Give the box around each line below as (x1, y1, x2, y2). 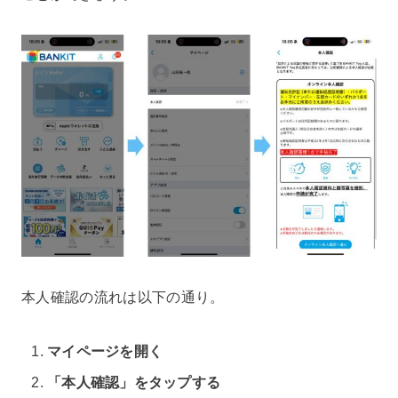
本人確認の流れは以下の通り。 (21, 290, 225, 306)
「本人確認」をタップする (47, 375, 221, 391)
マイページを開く (47, 343, 163, 359)
